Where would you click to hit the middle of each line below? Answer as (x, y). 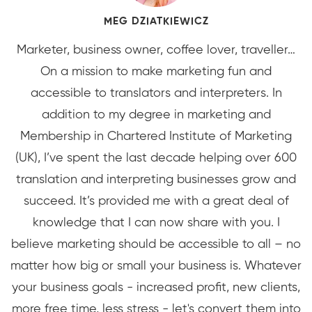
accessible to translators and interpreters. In (156, 94)
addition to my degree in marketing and (156, 115)
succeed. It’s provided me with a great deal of (156, 202)
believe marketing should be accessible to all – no (156, 245)
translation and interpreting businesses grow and (156, 180)
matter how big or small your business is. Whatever (156, 266)
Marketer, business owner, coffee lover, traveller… (156, 50)
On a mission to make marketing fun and (156, 72)
